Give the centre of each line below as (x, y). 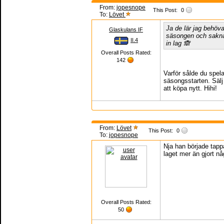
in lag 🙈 (178, 43)
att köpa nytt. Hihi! (190, 88)
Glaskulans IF (126, 29)
